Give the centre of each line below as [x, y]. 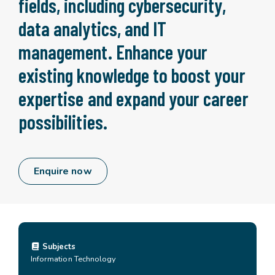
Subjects [58, 247]
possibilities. [63, 122]
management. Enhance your [113, 52]
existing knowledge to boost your [132, 75]
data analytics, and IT [93, 28]
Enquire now [63, 171]
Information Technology [74, 259]
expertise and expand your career [134, 98]
